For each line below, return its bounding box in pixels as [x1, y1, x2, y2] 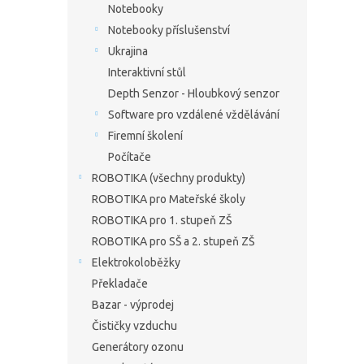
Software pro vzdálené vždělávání [108, 108, 279, 121]
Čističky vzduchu [92, 319, 177, 332]
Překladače [92, 277, 148, 290]
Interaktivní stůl [108, 66, 186, 79]
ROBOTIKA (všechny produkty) [92, 171, 245, 184]
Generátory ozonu [92, 340, 184, 353]
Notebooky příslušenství [108, 24, 230, 37]
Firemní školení [108, 129, 183, 142]
